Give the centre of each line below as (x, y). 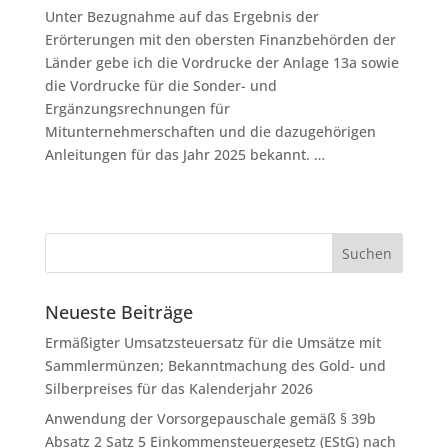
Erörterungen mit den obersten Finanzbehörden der (220, 39)
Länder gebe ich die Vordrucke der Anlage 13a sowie (221, 62)
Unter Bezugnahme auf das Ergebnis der (181, 16)
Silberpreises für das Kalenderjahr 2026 (178, 388)
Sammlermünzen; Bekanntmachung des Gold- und (215, 365)
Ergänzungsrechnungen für (137, 108)
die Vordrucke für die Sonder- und (160, 85)
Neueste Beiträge (118, 312)
